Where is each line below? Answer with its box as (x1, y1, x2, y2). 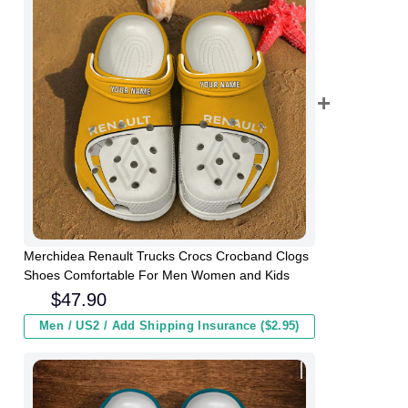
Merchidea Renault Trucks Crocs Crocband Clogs (24, 249, 309, 264)
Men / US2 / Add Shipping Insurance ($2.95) (39, 320, 300, 333)
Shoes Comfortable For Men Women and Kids (24, 268, 290, 283)
